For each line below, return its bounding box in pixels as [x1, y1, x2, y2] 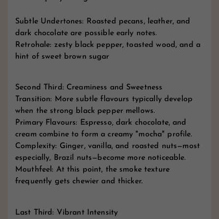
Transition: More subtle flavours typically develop [15, 95, 193, 104]
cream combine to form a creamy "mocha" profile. [15, 131, 193, 139]
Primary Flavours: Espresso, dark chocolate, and [15, 119, 187, 127]
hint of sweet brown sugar [15, 52, 109, 61]
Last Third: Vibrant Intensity [15, 208, 118, 217]
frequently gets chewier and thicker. [15, 177, 143, 186]
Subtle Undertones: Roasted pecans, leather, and [15, 17, 191, 25]
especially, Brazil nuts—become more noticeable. [15, 154, 186, 162]
